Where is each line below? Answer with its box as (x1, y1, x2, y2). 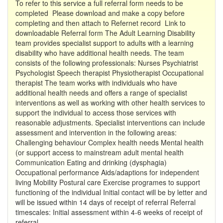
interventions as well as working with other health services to (15, 97, 205, 108)
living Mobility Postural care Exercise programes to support (15, 177, 200, 187)
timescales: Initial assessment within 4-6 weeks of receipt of (15, 207, 203, 217)
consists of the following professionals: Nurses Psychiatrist (15, 57, 198, 68)
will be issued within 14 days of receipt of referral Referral (15, 197, 196, 207)
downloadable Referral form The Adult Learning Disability (15, 27, 195, 38)
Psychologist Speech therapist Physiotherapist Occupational (15, 67, 204, 78)
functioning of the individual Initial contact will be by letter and (15, 187, 207, 197)
